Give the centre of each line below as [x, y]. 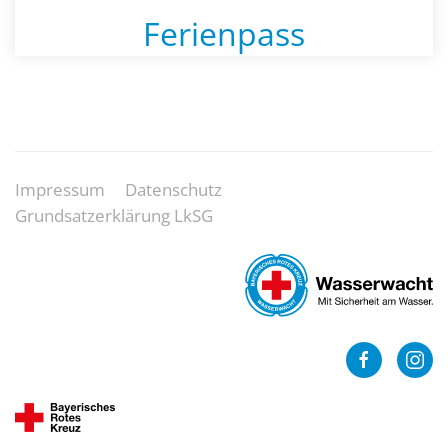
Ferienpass [224, 33]
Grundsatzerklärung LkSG [114, 215]
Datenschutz [173, 189]
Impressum [60, 189]
